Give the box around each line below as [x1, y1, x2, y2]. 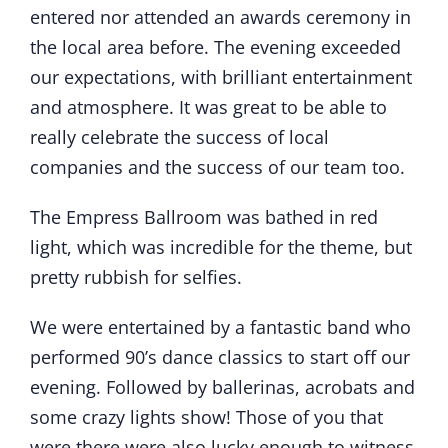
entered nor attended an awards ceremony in [30, 5, 411, 30]
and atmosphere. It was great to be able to [30, 95, 387, 120]
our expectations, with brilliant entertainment [30, 65, 412, 90]
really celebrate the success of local [30, 125, 329, 150]
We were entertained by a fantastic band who [30, 315, 411, 340]
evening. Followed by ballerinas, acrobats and [30, 375, 415, 400]
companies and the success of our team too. [30, 155, 405, 180]
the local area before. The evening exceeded [30, 35, 401, 60]
